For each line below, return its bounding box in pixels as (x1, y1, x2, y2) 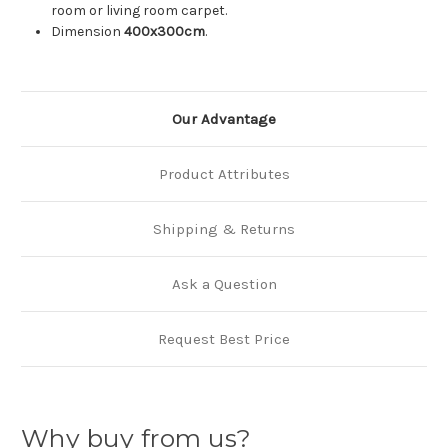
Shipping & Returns (153, 220, 295, 239)
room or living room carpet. (51, 2, 228, 20)
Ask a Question (171, 275, 277, 294)
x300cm (150, 23, 206, 41)
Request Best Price (158, 330, 290, 349)
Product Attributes (158, 165, 290, 184)
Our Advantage (172, 110, 276, 129)
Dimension (51, 23, 122, 41)
